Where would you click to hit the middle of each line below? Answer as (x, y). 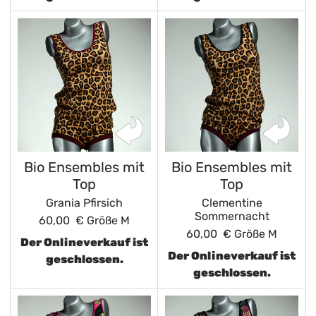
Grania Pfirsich (84, 203)
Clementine (232, 203)
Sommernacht (232, 216)
